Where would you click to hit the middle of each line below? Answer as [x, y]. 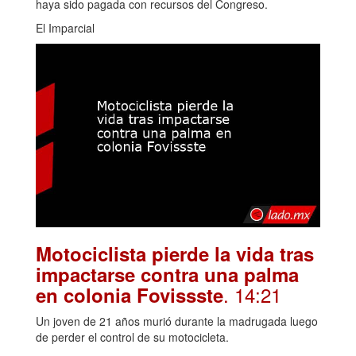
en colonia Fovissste [130, 294]
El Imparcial [65, 28]
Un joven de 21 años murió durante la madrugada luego [177, 321]
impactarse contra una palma [167, 274]
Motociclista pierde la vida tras [175, 253]
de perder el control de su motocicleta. [132, 337]
